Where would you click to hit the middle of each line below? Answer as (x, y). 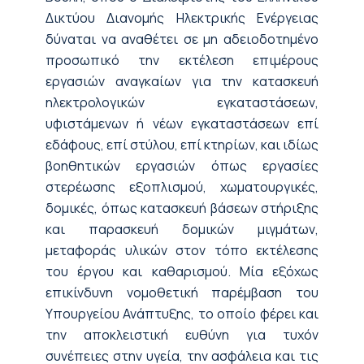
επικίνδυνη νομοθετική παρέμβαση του (182, 292)
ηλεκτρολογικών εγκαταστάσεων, (182, 102)
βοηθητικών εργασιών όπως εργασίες (182, 166)
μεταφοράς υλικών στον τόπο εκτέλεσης (182, 250)
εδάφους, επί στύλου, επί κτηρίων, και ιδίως (182, 145)
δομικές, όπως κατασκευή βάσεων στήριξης (182, 208)
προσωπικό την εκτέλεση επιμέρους (182, 60)
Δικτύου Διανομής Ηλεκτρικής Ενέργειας (182, 18)
